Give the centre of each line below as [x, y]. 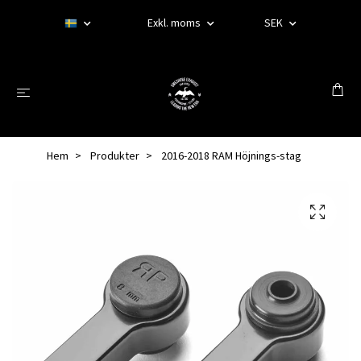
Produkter [115, 156]
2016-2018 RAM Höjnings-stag [230, 156]
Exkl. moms [175, 23]
